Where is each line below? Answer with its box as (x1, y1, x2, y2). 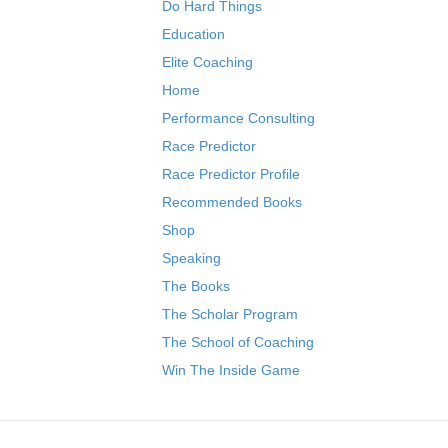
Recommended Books (162, 194, 302, 211)
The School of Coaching (162, 334, 314, 351)
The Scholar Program (162, 306, 298, 323)
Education (162, 26, 225, 43)
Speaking (162, 250, 221, 267)
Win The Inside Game (162, 362, 300, 379)
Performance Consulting (162, 110, 315, 127)
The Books (162, 278, 230, 295)
